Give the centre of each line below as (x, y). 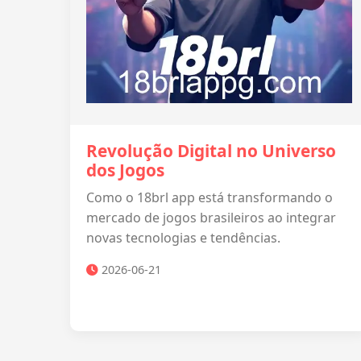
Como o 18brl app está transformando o (210, 197)
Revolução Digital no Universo (211, 151)
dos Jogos (125, 170)
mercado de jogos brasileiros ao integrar (211, 218)
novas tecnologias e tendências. (183, 238)
